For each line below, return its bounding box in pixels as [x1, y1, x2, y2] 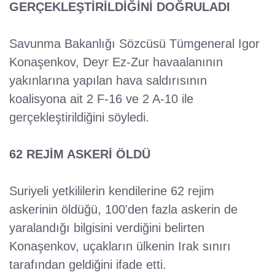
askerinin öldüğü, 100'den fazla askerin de [9, 203, 238, 217]
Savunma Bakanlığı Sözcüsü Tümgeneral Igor [9, 37, 260, 51]
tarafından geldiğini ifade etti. [9, 258, 166, 272]
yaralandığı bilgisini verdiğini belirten [9, 221, 204, 235]
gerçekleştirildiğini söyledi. [9, 110, 149, 125]
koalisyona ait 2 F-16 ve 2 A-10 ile [9, 92, 193, 106]
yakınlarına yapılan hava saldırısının [9, 74, 207, 88]
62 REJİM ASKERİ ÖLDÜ [9, 147, 150, 161]
